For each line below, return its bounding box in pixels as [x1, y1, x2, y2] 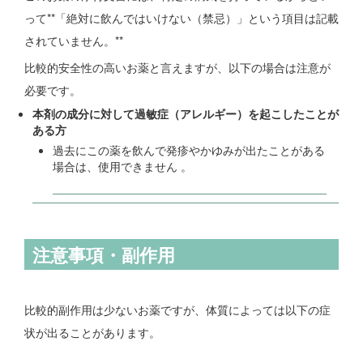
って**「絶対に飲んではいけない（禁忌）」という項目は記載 [24, 10, 339, 27]
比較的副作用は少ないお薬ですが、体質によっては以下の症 [24, 301, 331, 318]
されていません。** [24, 32, 123, 49]
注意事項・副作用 [32, 241, 175, 268]
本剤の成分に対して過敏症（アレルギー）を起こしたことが [32, 105, 339, 122]
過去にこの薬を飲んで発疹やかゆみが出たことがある [53, 142, 325, 159]
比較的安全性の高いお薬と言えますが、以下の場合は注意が [24, 59, 331, 76]
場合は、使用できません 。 [53, 158, 192, 175]
